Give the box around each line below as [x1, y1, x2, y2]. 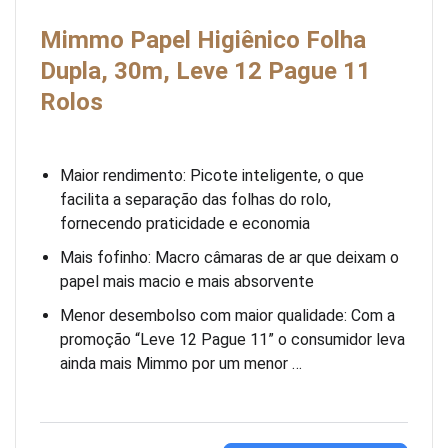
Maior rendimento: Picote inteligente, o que [60, 165, 364, 185]
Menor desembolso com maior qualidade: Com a [60, 305, 395, 325]
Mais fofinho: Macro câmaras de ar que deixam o [60, 247, 399, 267]
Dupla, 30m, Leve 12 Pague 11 [40, 56, 371, 85]
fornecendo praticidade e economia [60, 213, 310, 233]
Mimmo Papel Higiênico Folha [40, 25, 366, 54]
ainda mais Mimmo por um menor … [60, 353, 302, 373]
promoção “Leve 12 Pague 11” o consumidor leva [60, 329, 405, 349]
